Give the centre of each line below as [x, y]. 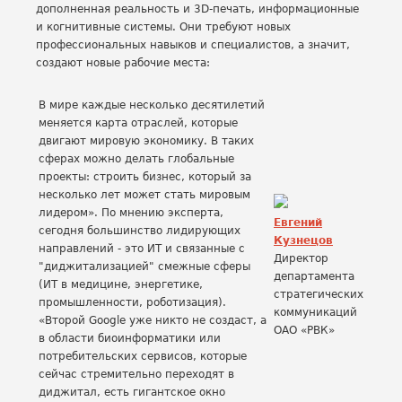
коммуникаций [315, 312]
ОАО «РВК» [304, 330]
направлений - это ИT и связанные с [142, 249]
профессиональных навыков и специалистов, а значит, [193, 45]
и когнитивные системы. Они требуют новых [163, 27]
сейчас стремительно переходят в [136, 374]
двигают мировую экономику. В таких [146, 141]
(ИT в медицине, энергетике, [121, 284]
